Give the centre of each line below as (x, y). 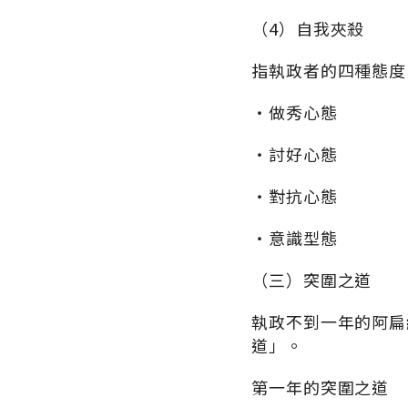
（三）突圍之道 (312, 280)
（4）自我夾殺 (308, 29)
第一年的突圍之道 (321, 388)
